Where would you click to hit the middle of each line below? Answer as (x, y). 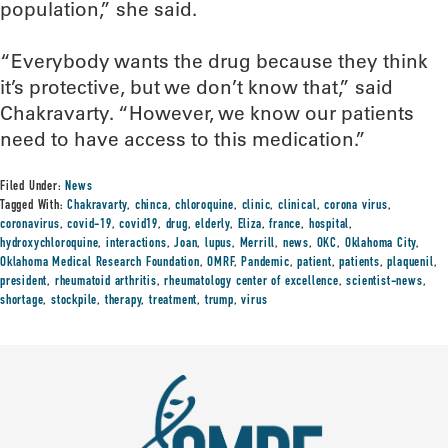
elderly (213, 225)
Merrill (257, 244)
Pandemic (265, 263)
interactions (136, 244)
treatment (173, 301)
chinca (151, 206)
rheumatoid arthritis (105, 282)
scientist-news (384, 282)
